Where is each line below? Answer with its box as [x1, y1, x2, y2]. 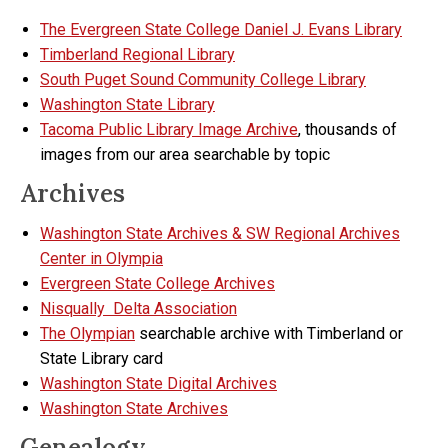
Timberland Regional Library [40, 45, 235, 64]
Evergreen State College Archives [40, 274, 275, 293]
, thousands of [298, 120, 397, 139]
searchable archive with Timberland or [135, 324, 403, 343]
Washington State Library [40, 95, 215, 114]
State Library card [40, 349, 163, 368]
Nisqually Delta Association [40, 299, 237, 318]
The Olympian [40, 324, 135, 343]
